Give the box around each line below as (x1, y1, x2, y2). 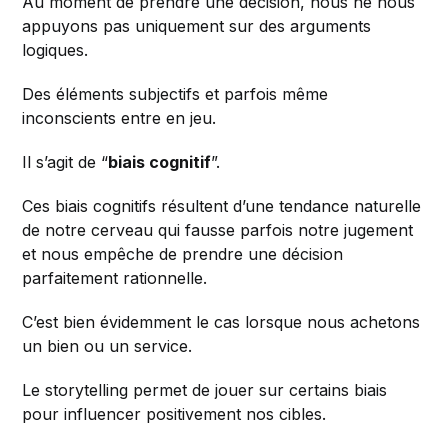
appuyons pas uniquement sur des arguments (22, 15, 372, 36)
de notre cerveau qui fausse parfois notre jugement (22, 219, 414, 240)
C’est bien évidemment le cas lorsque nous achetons (22, 311, 421, 332)
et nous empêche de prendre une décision (22, 243, 344, 264)
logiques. (22, 39, 89, 60)
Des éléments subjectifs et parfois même (22, 83, 329, 104)
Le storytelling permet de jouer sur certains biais (22, 379, 388, 400)
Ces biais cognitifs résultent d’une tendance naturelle (22, 195, 422, 216)
